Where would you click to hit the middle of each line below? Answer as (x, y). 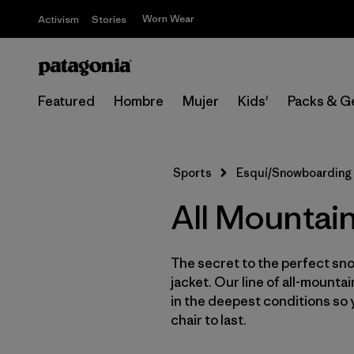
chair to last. (209, 320)
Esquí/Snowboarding (294, 173)
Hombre (139, 101)
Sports (192, 173)
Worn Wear (168, 19)
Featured (66, 101)
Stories (109, 19)
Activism (58, 19)
